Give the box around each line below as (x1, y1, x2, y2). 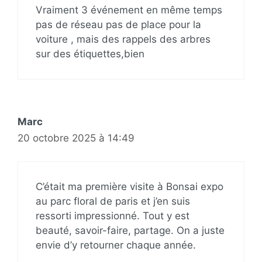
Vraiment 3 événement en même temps (36, 4, 222, 16)
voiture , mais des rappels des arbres (36, 33, 211, 45)
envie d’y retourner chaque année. (36, 239, 196, 251)
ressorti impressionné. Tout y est (36, 210, 189, 222)
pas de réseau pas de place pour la (36, 18, 201, 30)
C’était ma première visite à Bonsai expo (36, 181, 223, 192)
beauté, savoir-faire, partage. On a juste (36, 225, 225, 236)
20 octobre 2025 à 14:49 (18, 132, 135, 144)
